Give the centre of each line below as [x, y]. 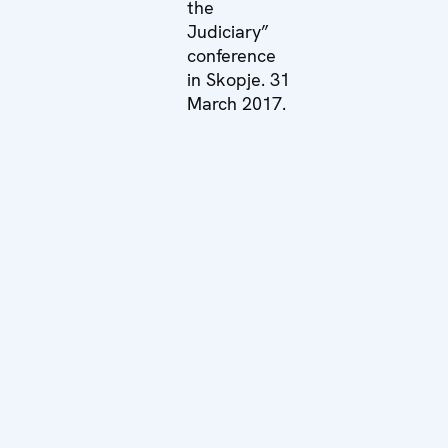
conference [231, 55]
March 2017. [236, 103]
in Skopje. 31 [238, 79]
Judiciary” [227, 31]
